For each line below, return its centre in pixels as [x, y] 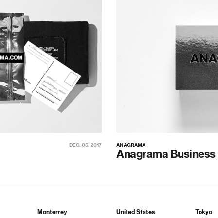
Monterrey [53, 212]
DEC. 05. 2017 [85, 145]
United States [135, 212]
